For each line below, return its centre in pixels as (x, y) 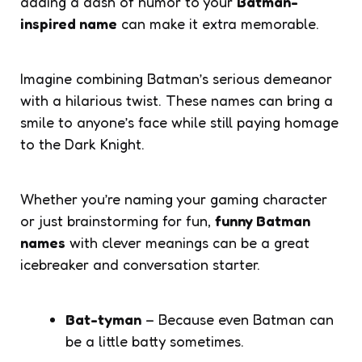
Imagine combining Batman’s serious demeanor (176, 78)
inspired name (69, 23)
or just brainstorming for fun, (118, 220)
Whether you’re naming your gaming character (174, 198)
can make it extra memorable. (218, 23)
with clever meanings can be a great (187, 242)
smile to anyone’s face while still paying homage (179, 122)
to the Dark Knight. (82, 143)
